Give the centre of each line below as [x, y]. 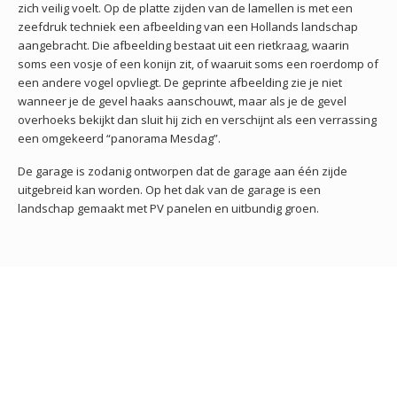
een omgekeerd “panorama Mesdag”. [119, 138]
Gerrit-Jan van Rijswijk [226, 333]
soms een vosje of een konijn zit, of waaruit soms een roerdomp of [198, 63]
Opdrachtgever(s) [65, 349]
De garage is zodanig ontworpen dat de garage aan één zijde [183, 171]
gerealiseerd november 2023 [246, 317]
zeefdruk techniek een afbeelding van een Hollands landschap [188, 26]
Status [35, 317]
